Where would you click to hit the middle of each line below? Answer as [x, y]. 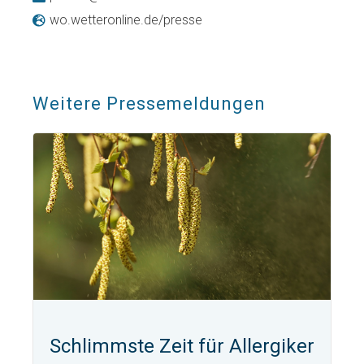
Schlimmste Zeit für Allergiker [182, 347]
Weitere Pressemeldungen [149, 104]
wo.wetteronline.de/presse [126, 20]
